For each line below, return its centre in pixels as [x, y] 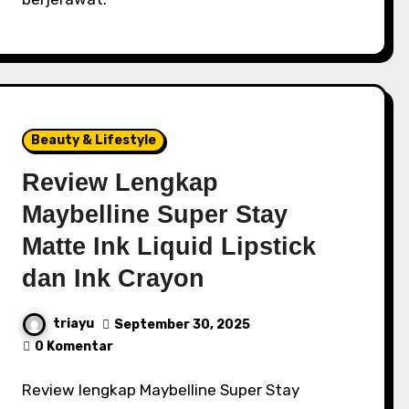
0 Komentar [74, 346]
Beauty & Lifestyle [94, 140]
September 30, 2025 [183, 324]
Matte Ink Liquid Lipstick [169, 246]
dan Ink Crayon [114, 278]
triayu [74, 324]
